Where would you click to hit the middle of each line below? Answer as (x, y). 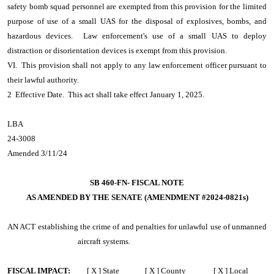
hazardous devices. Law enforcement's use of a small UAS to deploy (137, 36)
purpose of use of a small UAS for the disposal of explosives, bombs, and (137, 21)
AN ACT (23, 227)
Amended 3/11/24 (37, 153)
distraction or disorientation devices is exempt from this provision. (117, 50)
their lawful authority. (43, 80)
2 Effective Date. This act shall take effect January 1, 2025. (106, 94)
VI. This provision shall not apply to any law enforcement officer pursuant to (137, 65)
